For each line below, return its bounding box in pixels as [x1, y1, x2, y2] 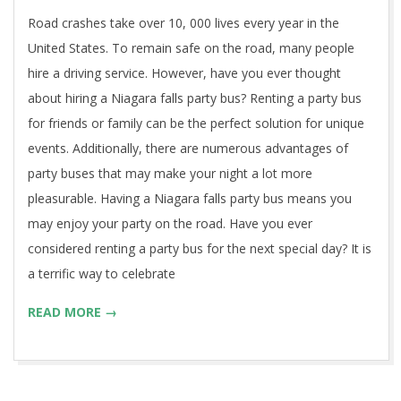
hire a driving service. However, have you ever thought [28, 64, 341, 82]
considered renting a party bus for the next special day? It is [28, 240, 371, 258]
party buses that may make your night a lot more [28, 165, 312, 183]
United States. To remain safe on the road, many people [28, 39, 354, 57]
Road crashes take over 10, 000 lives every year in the [28, 14, 339, 32]
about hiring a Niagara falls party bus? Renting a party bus [28, 90, 362, 107]
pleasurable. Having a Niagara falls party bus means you [28, 190, 352, 208]
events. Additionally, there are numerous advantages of [28, 140, 348, 158]
